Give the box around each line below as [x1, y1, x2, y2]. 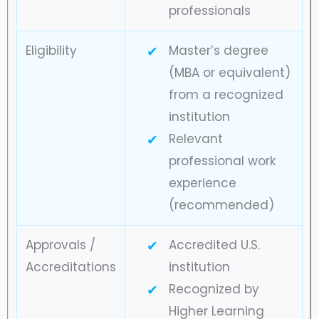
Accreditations [26, 258, 116, 276]
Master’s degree [168, 41, 268, 59]
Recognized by [168, 280, 259, 298]
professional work [168, 152, 276, 169]
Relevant [168, 130, 223, 147]
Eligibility [26, 41, 77, 59]
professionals [168, 1, 251, 19]
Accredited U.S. [168, 236, 260, 253]
